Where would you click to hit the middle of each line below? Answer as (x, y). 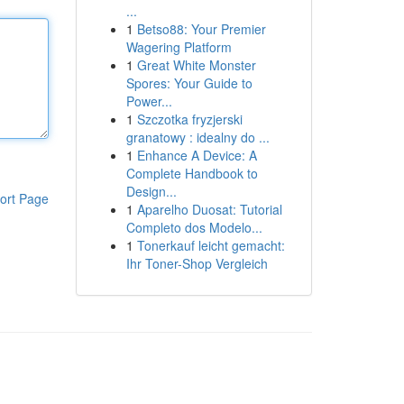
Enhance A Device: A (197, 155)
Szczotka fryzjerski (189, 119)
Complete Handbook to (192, 173)
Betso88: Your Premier (201, 29)
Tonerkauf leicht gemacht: (211, 245)
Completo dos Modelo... (194, 227)
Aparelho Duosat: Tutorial (209, 209)
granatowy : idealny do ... (197, 137)
